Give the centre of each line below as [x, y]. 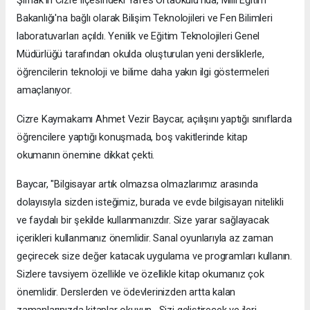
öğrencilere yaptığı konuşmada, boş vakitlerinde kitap [132, 137]
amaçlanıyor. [44, 90]
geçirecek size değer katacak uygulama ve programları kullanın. [155, 256]
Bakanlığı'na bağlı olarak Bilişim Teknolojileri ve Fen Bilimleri [145, 18]
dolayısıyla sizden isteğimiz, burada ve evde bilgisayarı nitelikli [150, 202]
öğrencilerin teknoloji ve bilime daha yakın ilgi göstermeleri [143, 72]
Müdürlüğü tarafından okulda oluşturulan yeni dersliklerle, [140, 54]
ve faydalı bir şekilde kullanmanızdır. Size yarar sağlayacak [143, 220]
